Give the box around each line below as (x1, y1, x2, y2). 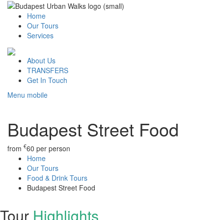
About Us (27, 55, 55, 65)
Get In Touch (27, 75, 67, 85)
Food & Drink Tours (27, 172, 87, 183)
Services (27, 30, 54, 41)
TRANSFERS (27, 65, 68, 75)
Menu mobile (7, 89, 48, 100)
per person (34, 143, 70, 153)
